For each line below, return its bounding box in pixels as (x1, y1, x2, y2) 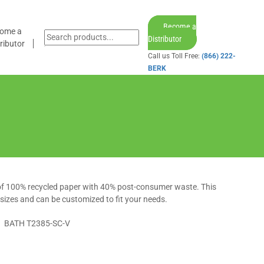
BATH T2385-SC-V (4, 219, 70, 228)
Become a (163, 22, 197, 31)
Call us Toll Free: (148, 52, 202, 60)
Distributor (148, 34, 182, 44)
